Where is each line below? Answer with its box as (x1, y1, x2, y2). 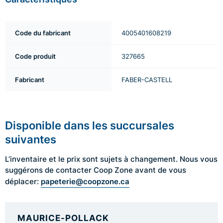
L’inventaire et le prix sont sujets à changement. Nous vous (5, 154, 218, 164)
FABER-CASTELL (121, 75, 172, 84)
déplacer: (5, 176, 41, 187)
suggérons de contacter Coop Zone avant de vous (5, 165, 186, 175)
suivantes (5, 131, 56, 147)
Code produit (15, 52, 56, 61)
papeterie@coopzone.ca (41, 176, 129, 187)
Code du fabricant (15, 28, 71, 37)
